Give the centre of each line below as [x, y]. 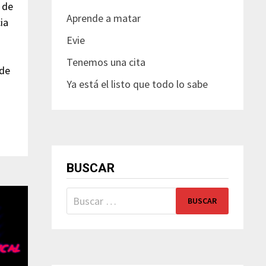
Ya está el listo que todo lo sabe [137, 84]
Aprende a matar [104, 18]
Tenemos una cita [106, 62]
